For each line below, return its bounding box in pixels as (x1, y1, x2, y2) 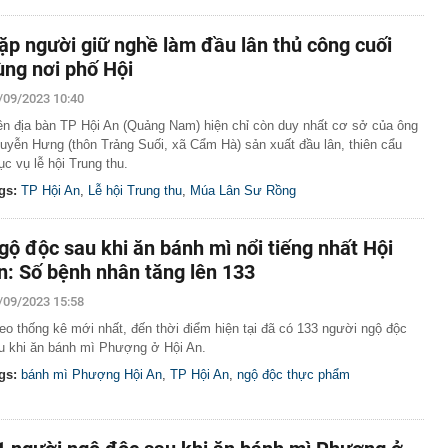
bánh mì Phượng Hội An (21, 367, 162, 382)
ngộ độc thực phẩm (237, 367, 350, 382)
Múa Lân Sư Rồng (190, 183, 296, 198)
